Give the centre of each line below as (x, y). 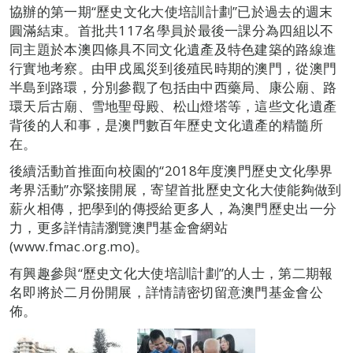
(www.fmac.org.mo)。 (79, 246)
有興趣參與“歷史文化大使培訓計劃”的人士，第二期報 (171, 273)
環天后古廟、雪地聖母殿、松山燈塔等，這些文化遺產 (173, 106)
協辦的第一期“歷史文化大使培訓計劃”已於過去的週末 (171, 11)
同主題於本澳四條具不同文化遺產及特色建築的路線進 (173, 49)
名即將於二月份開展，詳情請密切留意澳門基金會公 (166, 292)
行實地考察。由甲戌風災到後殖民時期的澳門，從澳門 (173, 68)
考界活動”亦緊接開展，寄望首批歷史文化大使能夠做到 (176, 190)
